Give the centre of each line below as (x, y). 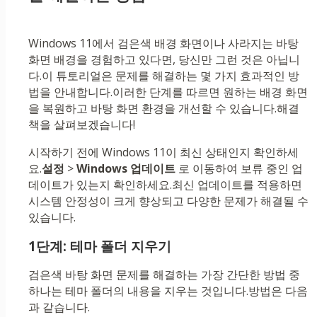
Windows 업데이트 (126, 169)
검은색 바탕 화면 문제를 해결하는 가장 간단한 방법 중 (164, 275)
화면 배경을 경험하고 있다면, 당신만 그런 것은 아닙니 (164, 60)
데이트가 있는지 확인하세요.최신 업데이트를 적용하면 (165, 185)
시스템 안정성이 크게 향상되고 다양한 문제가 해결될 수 (168, 201)
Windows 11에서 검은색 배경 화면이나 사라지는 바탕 (163, 44)
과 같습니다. (59, 307)
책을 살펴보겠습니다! (82, 125)
